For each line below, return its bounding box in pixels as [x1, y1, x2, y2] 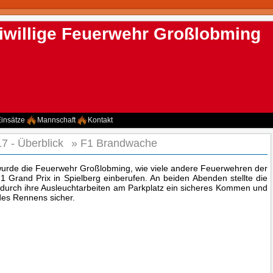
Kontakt [88, 116, 113, 124]
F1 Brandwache [80, 137, 160, 149]
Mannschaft [37, 116, 76, 124]
